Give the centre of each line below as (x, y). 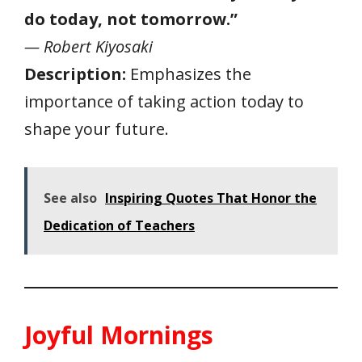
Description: (75, 74)
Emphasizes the (189, 74)
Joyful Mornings (119, 335)
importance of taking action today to (164, 101)
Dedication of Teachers (119, 225)
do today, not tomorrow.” (131, 19)
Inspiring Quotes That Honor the (211, 198)
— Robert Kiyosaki (88, 46)
